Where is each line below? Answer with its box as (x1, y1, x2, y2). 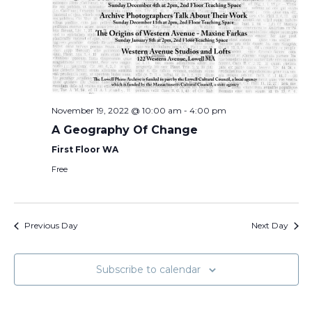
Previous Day (24, 220, 78, 231)
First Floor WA (51, 144, 118, 155)
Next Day (251, 220, 288, 231)
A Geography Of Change (51, 123, 198, 137)
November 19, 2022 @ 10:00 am (51, 105, 182, 116)
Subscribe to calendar (96, 263, 201, 276)
